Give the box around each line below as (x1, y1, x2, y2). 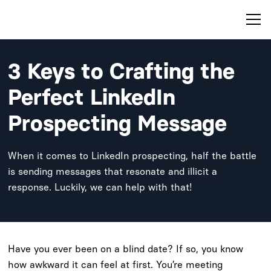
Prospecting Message (8, 110, 227, 136)
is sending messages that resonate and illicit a (8, 166, 218, 177)
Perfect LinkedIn (8, 84, 176, 110)
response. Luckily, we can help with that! (8, 181, 192, 193)
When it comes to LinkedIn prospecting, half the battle (8, 150, 257, 162)
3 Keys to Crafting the (8, 58, 235, 84)
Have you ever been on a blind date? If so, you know (8, 243, 244, 255)
